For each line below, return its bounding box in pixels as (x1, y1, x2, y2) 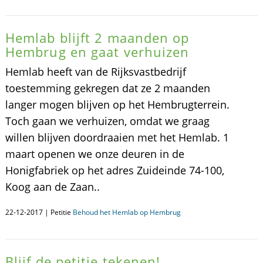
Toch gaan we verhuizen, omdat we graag (5, 114, 210, 128)
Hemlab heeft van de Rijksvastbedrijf (5, 65, 186, 79)
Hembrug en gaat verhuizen (5, 43, 190, 60)
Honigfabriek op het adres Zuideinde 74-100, (5, 163, 224, 177)
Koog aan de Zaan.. (5, 180, 100, 194)
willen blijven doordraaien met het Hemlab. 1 (5, 130, 229, 144)
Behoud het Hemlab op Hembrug (72, 207, 181, 217)
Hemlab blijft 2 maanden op (5, 29, 190, 46)
